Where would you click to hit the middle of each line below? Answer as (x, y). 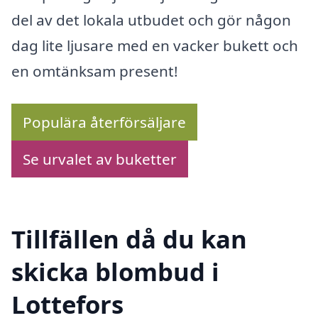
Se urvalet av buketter (100, 159)
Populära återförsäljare (104, 122)
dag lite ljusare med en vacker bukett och (155, 45)
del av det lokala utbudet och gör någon (151, 20)
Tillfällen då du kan (129, 239)
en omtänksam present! (95, 71)
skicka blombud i (115, 272)
